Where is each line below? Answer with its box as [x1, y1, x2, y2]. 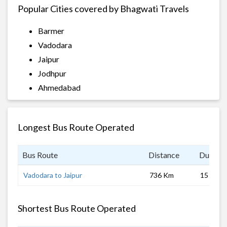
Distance [148, 149, 179, 160]
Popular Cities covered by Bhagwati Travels [18, 3, 189, 14]
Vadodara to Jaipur [23, 170, 82, 179]
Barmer [38, 25, 64, 35]
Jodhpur [38, 68, 66, 78]
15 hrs [200, 170, 220, 179]
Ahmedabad [38, 82, 81, 92]
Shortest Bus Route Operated [18, 202, 136, 214]
